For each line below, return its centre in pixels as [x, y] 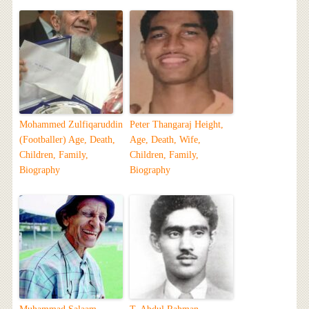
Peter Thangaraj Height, [176, 125]
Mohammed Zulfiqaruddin [71, 125]
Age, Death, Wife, [165, 140]
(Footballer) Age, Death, [67, 140]
